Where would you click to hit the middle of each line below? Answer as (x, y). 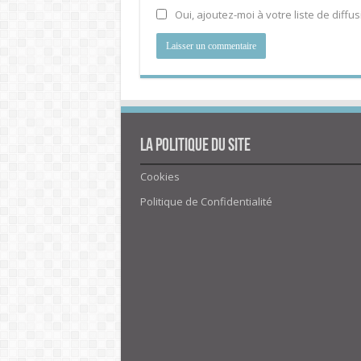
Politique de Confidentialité (206, 201)
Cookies (160, 176)
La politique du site (195, 146)
